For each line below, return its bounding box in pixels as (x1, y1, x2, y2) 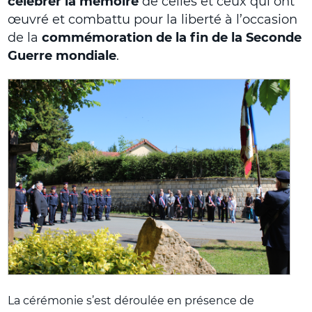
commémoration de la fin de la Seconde (42, 30, 302, 45)
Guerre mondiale (8, 48, 117, 63)
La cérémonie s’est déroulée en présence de (8, 293, 255, 307)
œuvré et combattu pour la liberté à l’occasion (8, 12, 298, 26)
